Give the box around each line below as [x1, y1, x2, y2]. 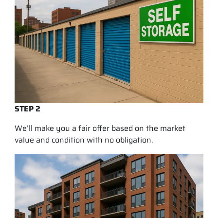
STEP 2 [15, 103, 40, 115]
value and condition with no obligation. [15, 134, 153, 146]
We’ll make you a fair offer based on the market [15, 122, 185, 135]
